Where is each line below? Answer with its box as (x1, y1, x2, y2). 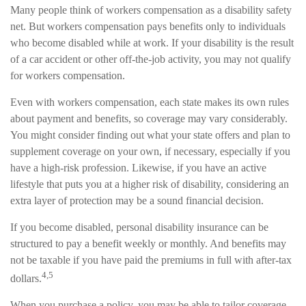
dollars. (10, 273, 42, 285)
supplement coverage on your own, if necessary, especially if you (10, 145, 290, 157)
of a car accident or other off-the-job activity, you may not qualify (10, 53, 291, 65)
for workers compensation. (10, 69, 125, 81)
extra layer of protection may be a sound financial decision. (10, 194, 264, 206)
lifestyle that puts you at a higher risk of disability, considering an (10, 178, 289, 190)
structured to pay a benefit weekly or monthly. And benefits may (10, 237, 286, 249)
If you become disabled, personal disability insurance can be (10, 221, 268, 233)
